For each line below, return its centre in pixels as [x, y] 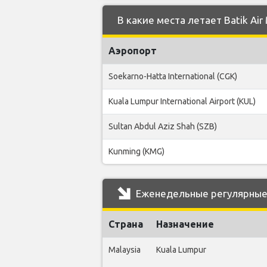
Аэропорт [133, 50]
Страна [126, 224]
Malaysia [125, 249]
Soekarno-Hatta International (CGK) [173, 76]
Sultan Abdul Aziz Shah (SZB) [163, 126]
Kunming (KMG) [136, 151]
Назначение [185, 224]
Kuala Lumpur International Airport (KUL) [182, 101]
